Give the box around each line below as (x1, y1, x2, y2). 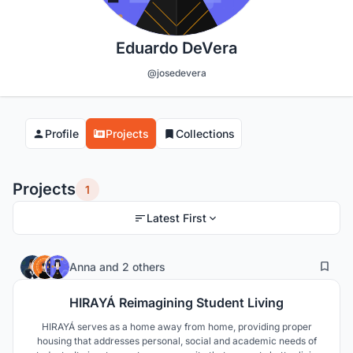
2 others (122, 259, 165, 273)
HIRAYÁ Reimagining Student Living (69, 295, 284, 311)
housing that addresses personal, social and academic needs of (36, 335, 317, 347)
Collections (176, 127, 235, 141)
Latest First (147, 211, 206, 225)
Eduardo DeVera (116, 39, 237, 58)
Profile (45, 127, 79, 141)
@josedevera (147, 67, 206, 80)
